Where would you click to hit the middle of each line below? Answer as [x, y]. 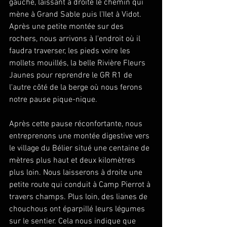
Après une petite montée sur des [67, 27]
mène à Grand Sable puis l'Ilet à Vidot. [76, 14]
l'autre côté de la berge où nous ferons [77, 87]
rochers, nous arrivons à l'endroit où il [76, 39]
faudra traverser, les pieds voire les [71, 51]
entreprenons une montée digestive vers [80, 136]
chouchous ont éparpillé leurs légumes [78, 209]
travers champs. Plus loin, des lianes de [79, 197]
